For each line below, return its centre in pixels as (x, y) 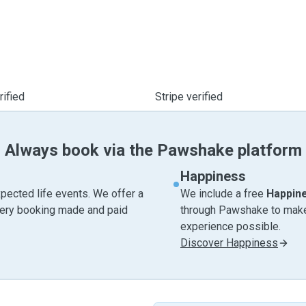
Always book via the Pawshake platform (153, 150)
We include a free (223, 194)
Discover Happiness (229, 243)
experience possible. (231, 226)
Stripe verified (189, 97)
